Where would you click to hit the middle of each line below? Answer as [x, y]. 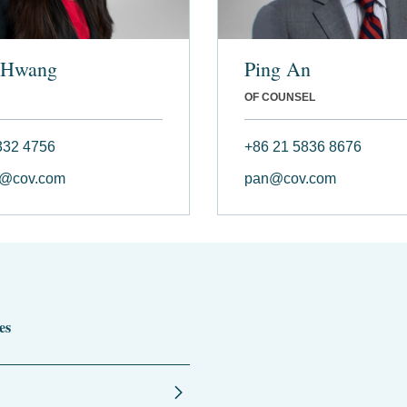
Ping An [278, 68]
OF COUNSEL [280, 97]
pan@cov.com [290, 178]
